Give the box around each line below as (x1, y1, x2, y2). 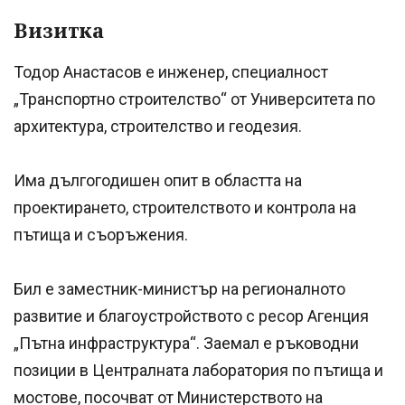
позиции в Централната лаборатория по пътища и (14, 360, 383, 380)
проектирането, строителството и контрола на (14, 197, 356, 217)
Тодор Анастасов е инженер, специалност (14, 61, 328, 81)
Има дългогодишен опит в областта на (14, 170, 302, 190)
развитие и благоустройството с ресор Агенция (14, 306, 369, 325)
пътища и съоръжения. (14, 224, 188, 244)
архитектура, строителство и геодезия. (14, 116, 302, 136)
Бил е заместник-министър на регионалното (14, 278, 345, 298)
